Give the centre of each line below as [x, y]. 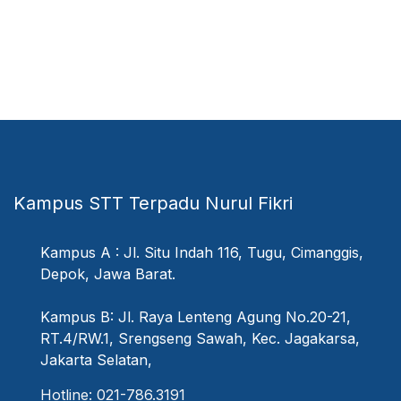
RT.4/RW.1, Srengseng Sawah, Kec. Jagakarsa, [200, 338]
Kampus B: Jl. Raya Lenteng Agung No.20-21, [196, 317]
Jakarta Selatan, [96, 360]
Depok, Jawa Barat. [108, 274]
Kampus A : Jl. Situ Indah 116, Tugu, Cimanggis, [202, 252]
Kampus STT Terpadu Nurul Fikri [153, 203]
